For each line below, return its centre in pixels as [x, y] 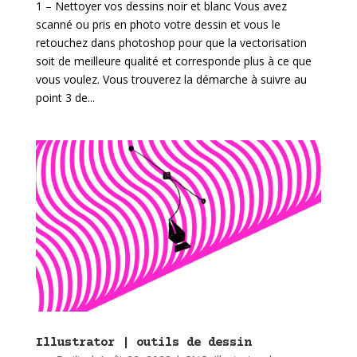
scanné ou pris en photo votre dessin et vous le [158, 25]
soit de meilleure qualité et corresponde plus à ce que [173, 61]
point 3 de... [65, 98]
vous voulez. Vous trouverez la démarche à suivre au [171, 80]
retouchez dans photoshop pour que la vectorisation [171, 43]
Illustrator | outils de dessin [143, 343]
